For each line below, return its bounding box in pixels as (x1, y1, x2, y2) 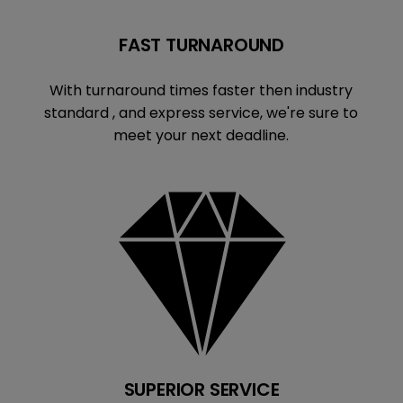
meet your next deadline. (113, 125, 290, 147)
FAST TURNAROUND (119, 32, 284, 58)
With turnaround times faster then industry (49, 80, 354, 102)
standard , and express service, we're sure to (44, 103, 359, 124)
